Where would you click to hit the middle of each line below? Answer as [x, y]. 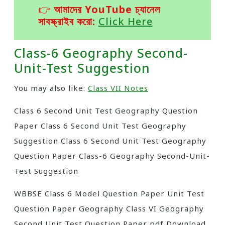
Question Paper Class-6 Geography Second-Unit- [112, 156]
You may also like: [51, 88]
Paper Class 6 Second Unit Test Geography [100, 126]
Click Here [125, 21]
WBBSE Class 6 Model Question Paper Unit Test [109, 193]
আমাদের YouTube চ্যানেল [107, 9]
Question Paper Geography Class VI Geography [109, 208]
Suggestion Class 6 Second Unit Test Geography [110, 141]
